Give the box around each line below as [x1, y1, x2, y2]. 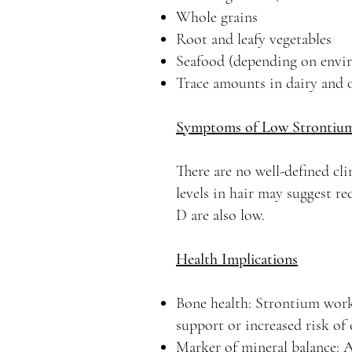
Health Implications [176, 250, 298, 269]
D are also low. [176, 206, 265, 225]
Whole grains [176, 8, 258, 27]
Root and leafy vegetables [176, 30, 332, 49]
